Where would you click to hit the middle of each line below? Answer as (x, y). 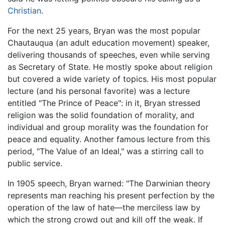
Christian (24, 10)
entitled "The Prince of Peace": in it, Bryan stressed (104, 103)
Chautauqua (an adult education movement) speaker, (108, 42)
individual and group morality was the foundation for (108, 127)
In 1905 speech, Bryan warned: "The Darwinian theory (109, 183)
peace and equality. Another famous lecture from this (109, 139)
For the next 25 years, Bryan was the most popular (104, 30)
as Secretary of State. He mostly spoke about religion (110, 67)
